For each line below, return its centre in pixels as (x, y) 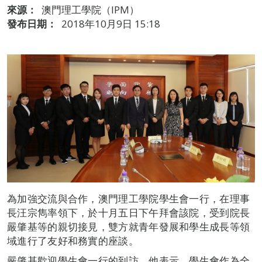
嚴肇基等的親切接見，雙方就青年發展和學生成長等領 (129, 226)
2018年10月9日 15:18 (111, 24)
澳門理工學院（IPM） (90, 10)
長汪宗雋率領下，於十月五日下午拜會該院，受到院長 (129, 212)
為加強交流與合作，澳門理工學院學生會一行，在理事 (129, 198)
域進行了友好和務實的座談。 (73, 240)
